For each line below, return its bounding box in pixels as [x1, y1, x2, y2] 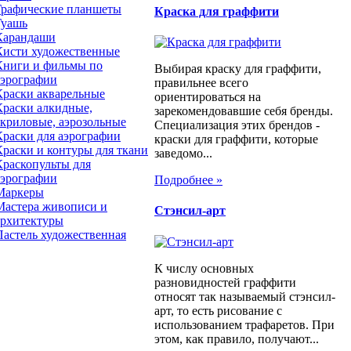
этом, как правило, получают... [154, 331, 319, 346]
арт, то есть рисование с [154, 303, 282, 317]
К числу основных [154, 261, 254, 275]
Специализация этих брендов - [154, 118, 320, 132]
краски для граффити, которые [154, 132, 318, 147]
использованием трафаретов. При [154, 317, 335, 331]
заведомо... [154, 147, 212, 161]
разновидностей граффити [154, 275, 296, 289]
